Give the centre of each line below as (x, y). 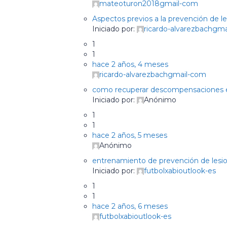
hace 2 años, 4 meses (130, 64)
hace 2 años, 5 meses (130, 135)
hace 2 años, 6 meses (130, 206)
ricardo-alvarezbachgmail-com (153, 74)
